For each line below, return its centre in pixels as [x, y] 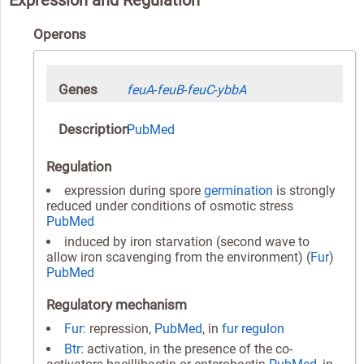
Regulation [79, 166]
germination [238, 190]
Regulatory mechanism [117, 304]
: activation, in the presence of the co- [186, 349]
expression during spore [134, 190]
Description [94, 129]
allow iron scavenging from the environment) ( [178, 257]
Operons [60, 34]
